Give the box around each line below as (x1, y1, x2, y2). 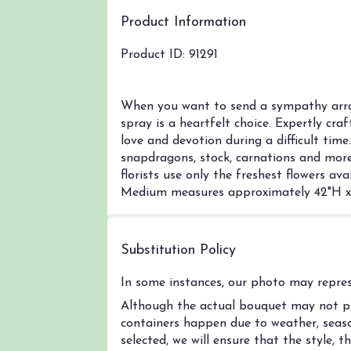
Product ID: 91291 (121, 49, 218, 62)
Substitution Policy (121, 243, 236, 259)
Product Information (121, 15, 246, 31)
